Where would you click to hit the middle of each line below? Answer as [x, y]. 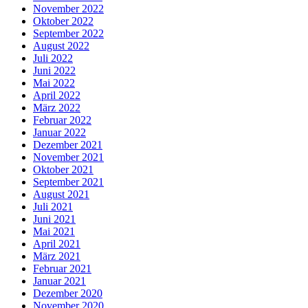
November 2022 [68, 8]
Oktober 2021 [63, 169]
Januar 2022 [59, 132]
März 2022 [57, 107]
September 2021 [68, 181]
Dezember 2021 [68, 144]
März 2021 [57, 256]
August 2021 [61, 194]
